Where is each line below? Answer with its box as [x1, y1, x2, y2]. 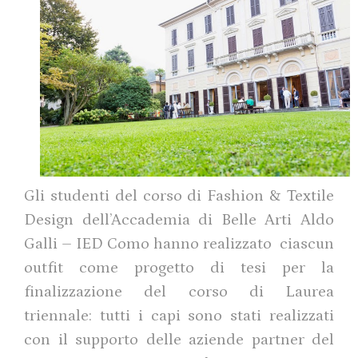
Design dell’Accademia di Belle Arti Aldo [24, 211, 334, 229]
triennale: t [24, 307, 105, 325]
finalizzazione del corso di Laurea [24, 283, 334, 301]
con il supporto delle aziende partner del [24, 331, 334, 349]
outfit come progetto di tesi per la [24, 259, 334, 277]
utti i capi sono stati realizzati [105, 307, 335, 325]
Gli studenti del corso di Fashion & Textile [24, 187, 334, 205]
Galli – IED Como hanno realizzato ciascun [24, 235, 334, 253]
